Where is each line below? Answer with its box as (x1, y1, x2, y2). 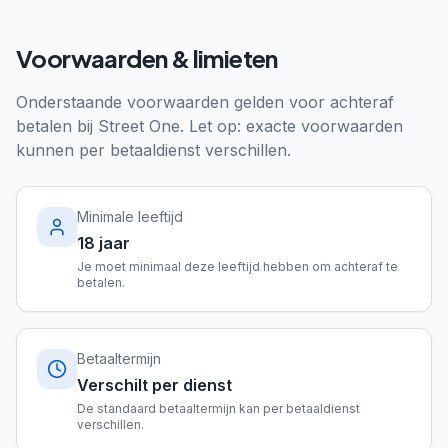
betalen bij (16, 116, 98, 136)
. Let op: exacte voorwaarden (180, 116, 403, 136)
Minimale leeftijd (77, 208, 183, 225)
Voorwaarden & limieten (16, 43, 278, 73)
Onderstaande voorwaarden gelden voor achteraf (16, 92, 394, 112)
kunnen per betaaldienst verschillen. (16, 140, 291, 160)
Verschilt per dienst (77, 375, 232, 395)
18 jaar (77, 233, 130, 253)
